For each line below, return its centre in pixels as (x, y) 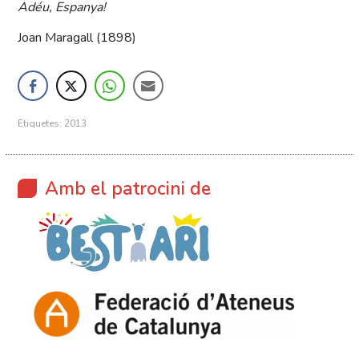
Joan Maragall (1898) (77, 38)
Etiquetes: (41, 124)
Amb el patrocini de (128, 189)
